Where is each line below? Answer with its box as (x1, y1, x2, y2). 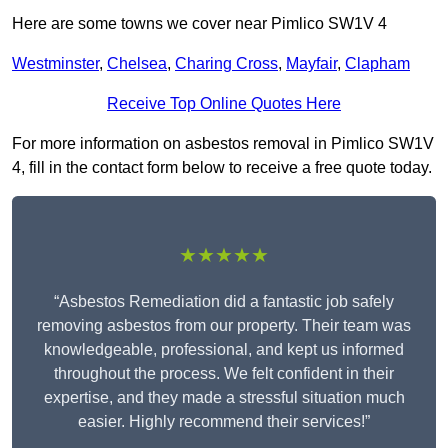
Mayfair (286, 55, 337, 73)
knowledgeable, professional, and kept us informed (44, 341, 404, 359)
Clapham (345, 55, 410, 73)
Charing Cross (175, 55, 278, 73)
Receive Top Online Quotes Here (107, 95, 341, 113)
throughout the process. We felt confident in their (54, 365, 394, 383)
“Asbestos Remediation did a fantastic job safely (54, 293, 394, 311)
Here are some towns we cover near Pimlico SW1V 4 (12, 15, 387, 33)
